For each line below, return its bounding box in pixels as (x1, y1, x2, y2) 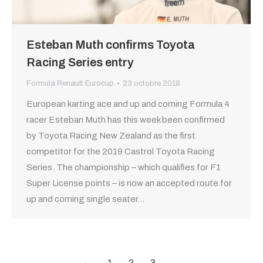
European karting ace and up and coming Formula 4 (26, 99, 230, 109)
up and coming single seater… (26, 194, 144, 204)
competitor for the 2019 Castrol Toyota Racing (26, 146, 215, 156)
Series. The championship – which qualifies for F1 (26, 162, 221, 172)
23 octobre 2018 (123, 79, 180, 87)
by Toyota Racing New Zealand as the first (26, 130, 195, 140)
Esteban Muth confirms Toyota (26, 38, 195, 51)
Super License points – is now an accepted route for (26, 178, 232, 188)
